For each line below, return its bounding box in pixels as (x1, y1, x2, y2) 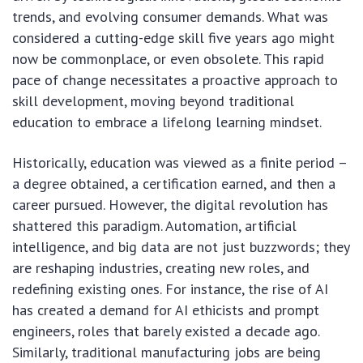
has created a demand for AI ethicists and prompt (12, 301, 319, 319)
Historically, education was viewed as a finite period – (12, 153, 347, 172)
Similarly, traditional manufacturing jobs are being (12, 343, 321, 361)
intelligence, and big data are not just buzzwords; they (12, 237, 349, 256)
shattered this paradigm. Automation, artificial (12, 216, 297, 235)
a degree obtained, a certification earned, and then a (12, 174, 335, 193)
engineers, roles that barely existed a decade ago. (12, 322, 319, 340)
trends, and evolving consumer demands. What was (12, 7, 328, 26)
